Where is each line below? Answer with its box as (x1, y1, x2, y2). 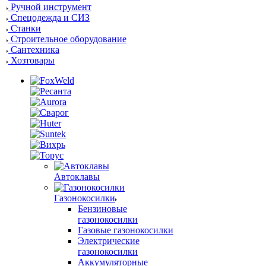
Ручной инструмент (11, 2, 91, 12)
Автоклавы (54, 172, 100, 182)
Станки (11, 23, 41, 33)
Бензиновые (78, 204, 127, 214)
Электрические (78, 236, 140, 246)
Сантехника (11, 45, 59, 55)
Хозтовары (11, 55, 55, 65)
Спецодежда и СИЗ (11, 12, 90, 23)
